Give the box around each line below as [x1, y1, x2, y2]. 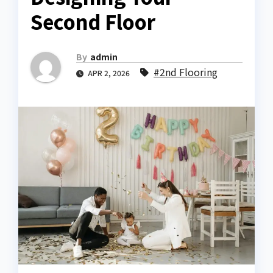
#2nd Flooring [154, 65, 218, 80]
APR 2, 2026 [86, 68, 132, 79]
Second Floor [30, 7, 155, 36]
